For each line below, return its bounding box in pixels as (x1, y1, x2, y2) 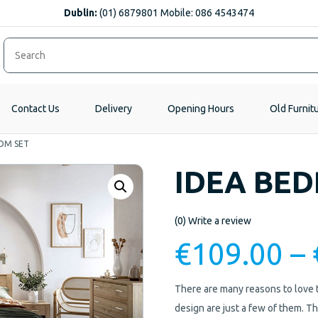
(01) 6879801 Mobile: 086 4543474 (97, 7, 254, 18)
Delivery (95, 103, 132, 114)
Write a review (188, 215, 252, 226)
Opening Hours (168, 103, 234, 114)
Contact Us (11, 103, 60, 114)
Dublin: (64, 7, 97, 18)
